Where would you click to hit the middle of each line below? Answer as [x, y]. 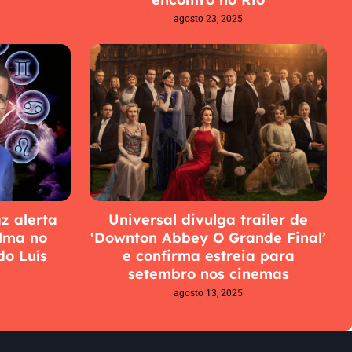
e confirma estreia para [208, 255]
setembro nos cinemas [208, 273]
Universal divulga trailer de [208, 219]
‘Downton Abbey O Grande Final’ [208, 237]
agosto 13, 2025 [208, 293]
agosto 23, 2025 [208, 19]
